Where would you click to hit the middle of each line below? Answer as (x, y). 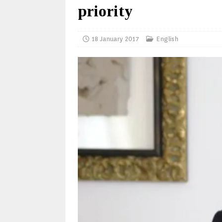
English (167, 39)
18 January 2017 (115, 39)
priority (105, 11)
